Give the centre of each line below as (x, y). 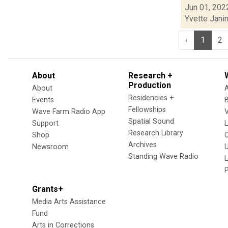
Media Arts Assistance (69, 202)
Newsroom (50, 147)
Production (150, 85)
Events (43, 100)
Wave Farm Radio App (69, 111)
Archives (142, 145)
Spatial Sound (151, 121)
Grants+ (48, 189)
